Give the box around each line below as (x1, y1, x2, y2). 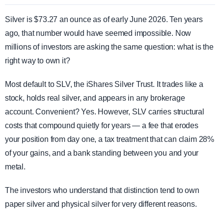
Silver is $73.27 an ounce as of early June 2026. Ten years (5, 15, 203, 24)
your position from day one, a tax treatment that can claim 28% (5, 135, 215, 144)
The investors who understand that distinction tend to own (5, 186, 199, 195)
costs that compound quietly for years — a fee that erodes (5, 121, 198, 130)
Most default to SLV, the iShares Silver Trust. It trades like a (5, 80, 203, 89)
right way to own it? (5, 56, 70, 65)
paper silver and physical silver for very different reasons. (5, 200, 197, 209)
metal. (5, 163, 26, 171)
